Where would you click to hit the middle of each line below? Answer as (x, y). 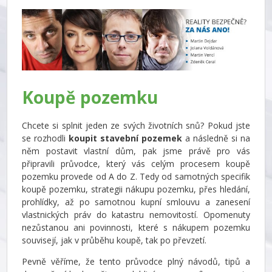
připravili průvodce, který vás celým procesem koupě (136, 163)
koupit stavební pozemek (127, 138)
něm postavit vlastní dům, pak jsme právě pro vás (136, 151)
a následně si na (217, 138)
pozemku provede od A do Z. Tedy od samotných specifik (136, 176)
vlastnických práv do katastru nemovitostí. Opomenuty (136, 214)
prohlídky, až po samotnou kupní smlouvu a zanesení (136, 202)
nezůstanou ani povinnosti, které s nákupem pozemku (136, 227)
